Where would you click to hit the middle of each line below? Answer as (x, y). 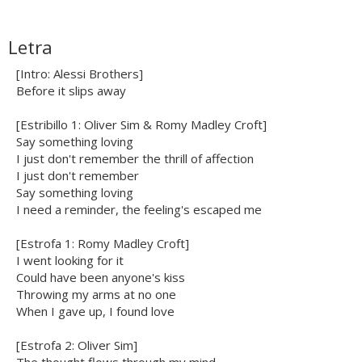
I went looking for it (70, 261)
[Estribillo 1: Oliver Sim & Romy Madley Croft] (141, 125)
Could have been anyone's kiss (101, 278)
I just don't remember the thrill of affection (135, 159)
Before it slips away (71, 91)
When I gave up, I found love (95, 311)
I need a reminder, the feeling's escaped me (139, 210)
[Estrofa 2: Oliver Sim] (77, 345)
